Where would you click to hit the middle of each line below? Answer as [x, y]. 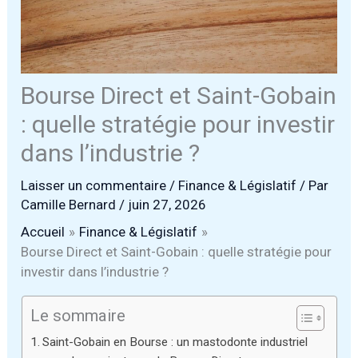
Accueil [43, 232]
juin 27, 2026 [167, 205]
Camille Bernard [70, 205]
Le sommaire [78, 316]
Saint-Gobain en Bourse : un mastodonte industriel [175, 342]
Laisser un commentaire [94, 186]
